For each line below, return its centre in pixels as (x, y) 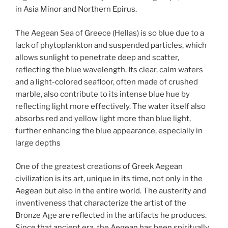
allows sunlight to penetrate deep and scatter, (97, 57)
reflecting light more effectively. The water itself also (110, 106)
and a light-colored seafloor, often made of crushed (107, 82)
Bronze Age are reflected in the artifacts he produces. (111, 215)
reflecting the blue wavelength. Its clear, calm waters (109, 69)
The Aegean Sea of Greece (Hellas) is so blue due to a (110, 33)
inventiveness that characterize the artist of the (101, 203)
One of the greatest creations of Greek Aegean (99, 166)
